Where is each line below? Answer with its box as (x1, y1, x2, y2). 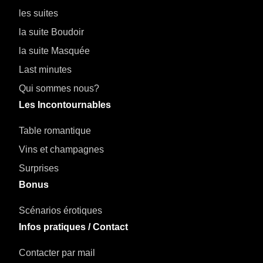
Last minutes (19, 65, 72, 75)
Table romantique (19, 126, 91, 136)
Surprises (19, 163, 59, 174)
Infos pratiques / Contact (19, 222, 128, 232)
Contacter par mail (19, 248, 95, 258)
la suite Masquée (19, 46, 90, 56)
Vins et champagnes (19, 144, 104, 155)
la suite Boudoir (19, 27, 84, 38)
